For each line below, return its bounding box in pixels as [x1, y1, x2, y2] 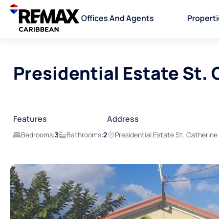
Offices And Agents [81, 13, 154, 23]
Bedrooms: [21, 130, 55, 139]
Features [13, 113, 47, 124]
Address [107, 113, 139, 124]
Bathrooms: [66, 130, 103, 139]
